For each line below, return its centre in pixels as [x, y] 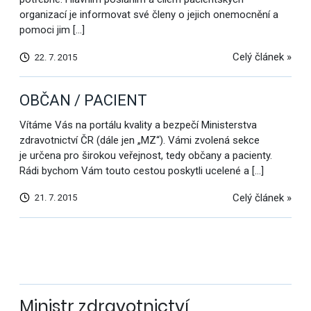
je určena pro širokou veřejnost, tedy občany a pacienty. [148, 155]
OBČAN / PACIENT [83, 101]
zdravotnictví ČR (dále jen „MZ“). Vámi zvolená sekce [139, 140]
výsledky [61, 263]
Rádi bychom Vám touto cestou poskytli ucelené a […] [141, 170]
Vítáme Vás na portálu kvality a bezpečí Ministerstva [138, 125]
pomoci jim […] [52, 30]
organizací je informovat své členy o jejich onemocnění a [149, 15]
